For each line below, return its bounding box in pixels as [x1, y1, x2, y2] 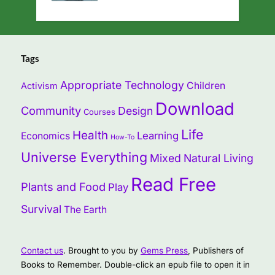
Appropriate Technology [60, 78, 184, 91]
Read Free [131, 173, 216, 195]
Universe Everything [21, 149, 147, 165]
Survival [21, 202, 61, 215]
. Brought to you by [63, 245, 141, 255]
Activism [21, 80, 58, 91]
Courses [83, 106, 115, 117]
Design [118, 104, 153, 117]
